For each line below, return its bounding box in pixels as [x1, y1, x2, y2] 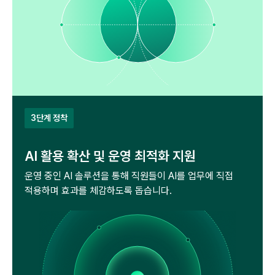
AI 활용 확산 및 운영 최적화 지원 [25, 148, 196, 165]
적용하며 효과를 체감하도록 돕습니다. [25, 185, 172, 197]
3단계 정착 [31, 113, 68, 123]
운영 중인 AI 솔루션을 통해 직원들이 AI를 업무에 [25, 170, 214, 182]
